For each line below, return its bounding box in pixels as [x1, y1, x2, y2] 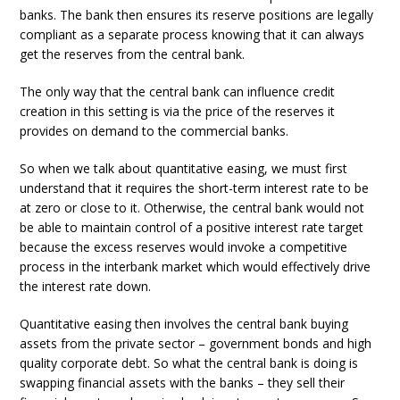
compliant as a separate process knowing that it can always [20, 26, 365, 43]
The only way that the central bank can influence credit [20, 83, 336, 100]
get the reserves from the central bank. [20, 46, 246, 62]
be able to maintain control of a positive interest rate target [20, 219, 364, 236]
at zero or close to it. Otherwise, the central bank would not [20, 199, 365, 216]
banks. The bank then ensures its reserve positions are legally [20, 6, 374, 23]
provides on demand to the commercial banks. [20, 122, 289, 139]
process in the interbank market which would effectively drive [20, 258, 371, 275]
